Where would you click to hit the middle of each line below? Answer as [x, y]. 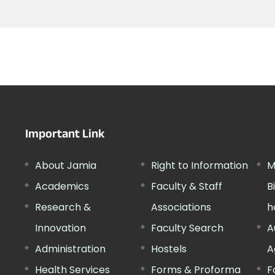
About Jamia [66, 165]
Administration [71, 249]
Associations [181, 207]
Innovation [61, 228]
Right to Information [199, 165]
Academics [62, 186]
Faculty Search [187, 228]
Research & [63, 207]
